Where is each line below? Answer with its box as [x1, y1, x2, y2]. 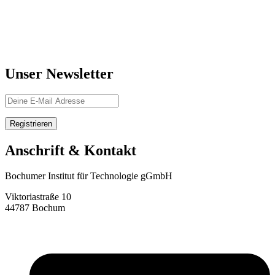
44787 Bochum [5, 203, 65, 214]
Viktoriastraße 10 [5, 192, 71, 203]
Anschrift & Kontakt [5, 142, 136, 158]
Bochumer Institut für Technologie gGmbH [5, 171, 172, 182]
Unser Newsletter [5, 65, 114, 82]
